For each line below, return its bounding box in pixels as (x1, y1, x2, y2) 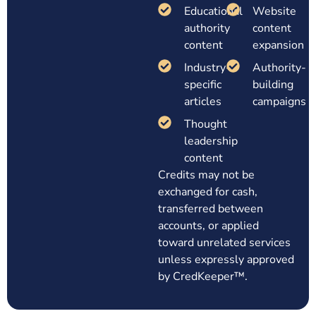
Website (252, 4, 296, 20)
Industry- (183, 60, 231, 76)
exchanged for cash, (158, 184, 257, 200)
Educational (183, 4, 243, 20)
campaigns (252, 94, 306, 110)
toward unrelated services (158, 235, 291, 251)
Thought (183, 116, 227, 133)
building (252, 77, 293, 93)
